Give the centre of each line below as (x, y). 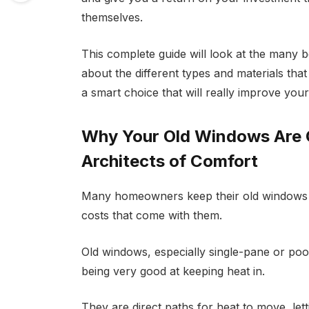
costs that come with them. (151, 215)
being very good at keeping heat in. (173, 271)
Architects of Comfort (169, 161)
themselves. (112, 17)
